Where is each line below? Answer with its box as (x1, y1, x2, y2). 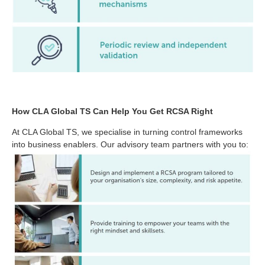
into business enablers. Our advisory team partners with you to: (12, 140, 248, 150)
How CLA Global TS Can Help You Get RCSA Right (12, 106, 213, 116)
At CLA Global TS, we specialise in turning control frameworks (12, 127, 243, 137)
